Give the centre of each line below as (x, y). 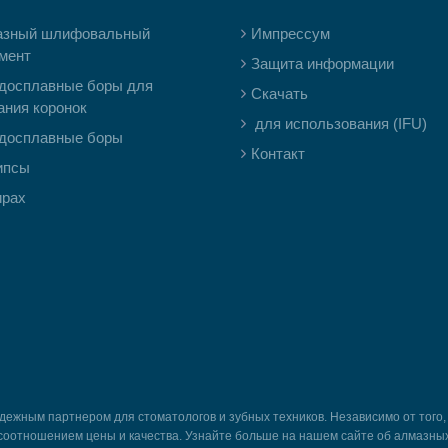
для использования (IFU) (339, 123)
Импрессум (290, 33)
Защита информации (322, 63)
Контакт (278, 153)
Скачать (279, 93)
